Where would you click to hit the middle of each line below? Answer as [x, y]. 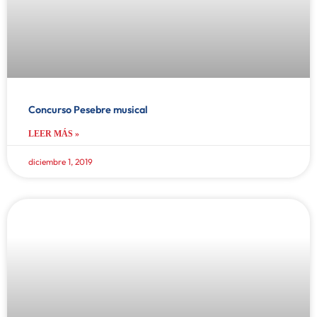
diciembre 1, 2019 [60, 161]
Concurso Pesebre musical [88, 109]
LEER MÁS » [54, 133]
